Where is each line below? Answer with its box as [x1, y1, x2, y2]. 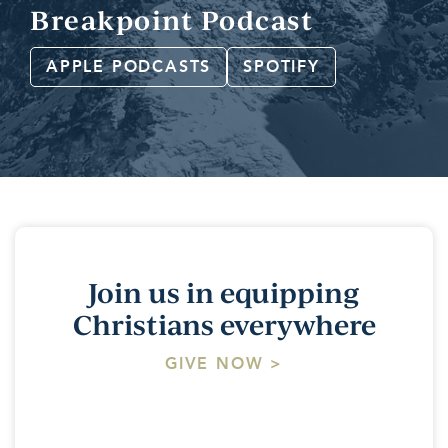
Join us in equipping [88, 274, 360, 311]
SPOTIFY [243, 54, 320, 79]
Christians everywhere [72, 306, 376, 343]
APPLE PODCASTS [46, 54, 212, 79]
